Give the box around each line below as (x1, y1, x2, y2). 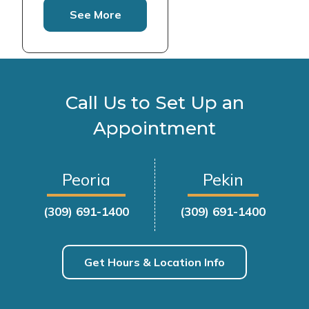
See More (69, 8, 121, 21)
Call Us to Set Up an (65, 92, 244, 114)
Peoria (61, 168, 110, 190)
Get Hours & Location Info (84, 255, 225, 269)
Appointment (93, 117, 216, 139)
